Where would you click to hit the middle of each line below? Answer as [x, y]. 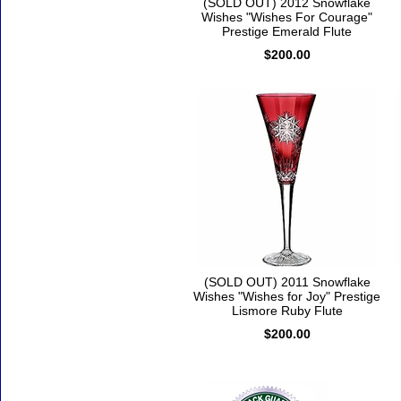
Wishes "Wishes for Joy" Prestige [287, 297]
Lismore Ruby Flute [287, 311]
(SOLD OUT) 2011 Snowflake [287, 282]
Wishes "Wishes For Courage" [287, 17]
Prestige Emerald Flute [287, 32]
